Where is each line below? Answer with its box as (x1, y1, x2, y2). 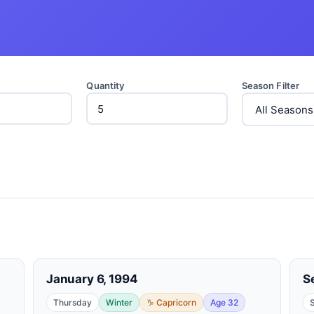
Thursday (53, 297, 92, 308)
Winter (106, 297, 132, 308)
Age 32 (210, 297, 238, 308)
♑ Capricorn (146, 297, 196, 308)
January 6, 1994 (46, 272, 138, 286)
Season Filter (241, 80, 300, 91)
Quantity (86, 80, 125, 91)
